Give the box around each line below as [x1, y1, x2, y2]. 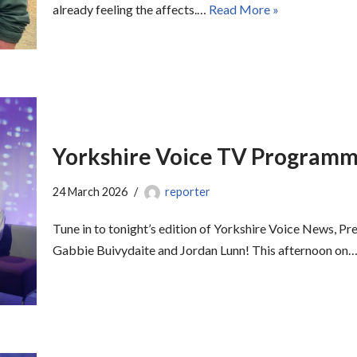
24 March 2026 [53, 185, 127, 199]
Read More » [209, 2, 279, 18]
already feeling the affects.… [53, 2, 209, 18]
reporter [165, 185, 210, 199]
